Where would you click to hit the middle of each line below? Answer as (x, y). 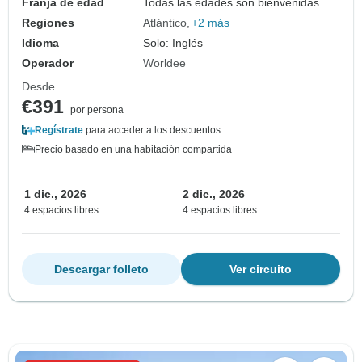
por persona (97, 109)
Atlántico (165, 22)
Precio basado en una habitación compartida (133, 149)
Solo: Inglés (173, 42)
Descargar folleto (101, 269)
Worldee (165, 63)
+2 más (211, 22)
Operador (48, 63)
